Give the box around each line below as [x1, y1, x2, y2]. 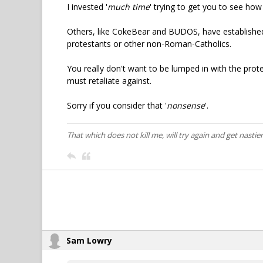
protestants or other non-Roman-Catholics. [67, 38, 231, 49]
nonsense [167, 100, 205, 111]
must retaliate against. [67, 75, 151, 86]
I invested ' [67, 1, 107, 12]
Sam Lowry [66, 235, 112, 246]
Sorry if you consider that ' [67, 100, 167, 111]
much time [107, 1, 150, 12]
